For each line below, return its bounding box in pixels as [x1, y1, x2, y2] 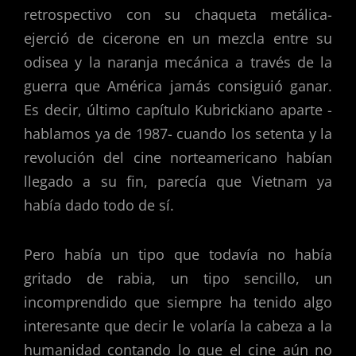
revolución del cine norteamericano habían [24, 148, 332, 168]
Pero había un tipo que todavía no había [24, 244, 332, 264]
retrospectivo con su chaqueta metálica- [24, 5, 332, 25]
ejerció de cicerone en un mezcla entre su [24, 29, 332, 48]
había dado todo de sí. [24, 195, 174, 215]
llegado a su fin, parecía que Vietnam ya [24, 172, 332, 192]
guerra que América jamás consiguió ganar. [24, 76, 332, 96]
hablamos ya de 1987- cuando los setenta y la [24, 124, 332, 144]
